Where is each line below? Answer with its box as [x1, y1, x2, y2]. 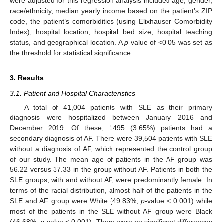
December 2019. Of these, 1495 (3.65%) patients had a [10, 124, 212, 132]
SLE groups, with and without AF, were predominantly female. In [10, 176, 212, 184]
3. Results [10, 74, 44, 82]
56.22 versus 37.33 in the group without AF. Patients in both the [10, 166, 212, 174]
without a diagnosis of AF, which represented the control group [10, 145, 212, 153]
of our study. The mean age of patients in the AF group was [10, 155, 212, 164]
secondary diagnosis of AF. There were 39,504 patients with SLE [10, 134, 212, 143]
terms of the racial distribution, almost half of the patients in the [10, 186, 212, 195]
